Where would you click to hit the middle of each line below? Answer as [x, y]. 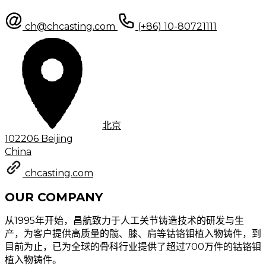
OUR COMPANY [54, 197]
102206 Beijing [39, 139]
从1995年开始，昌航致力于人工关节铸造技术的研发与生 [124, 220]
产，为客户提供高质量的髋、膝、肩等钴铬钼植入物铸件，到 [133, 233]
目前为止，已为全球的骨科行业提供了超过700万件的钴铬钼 [133, 246]
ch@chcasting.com [71, 27]
